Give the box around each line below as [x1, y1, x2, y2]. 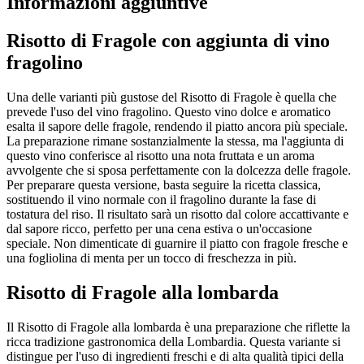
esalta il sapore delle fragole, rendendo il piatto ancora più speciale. [6, 119, 348, 133]
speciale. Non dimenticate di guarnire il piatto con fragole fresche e [6, 236, 348, 250]
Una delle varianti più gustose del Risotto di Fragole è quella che [6, 89, 336, 104]
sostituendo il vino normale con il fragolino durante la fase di [6, 192, 316, 206]
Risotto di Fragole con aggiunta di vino [6, 29, 330, 51]
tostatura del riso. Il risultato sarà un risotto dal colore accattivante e [6, 206, 349, 221]
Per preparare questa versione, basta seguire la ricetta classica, [6, 177, 321, 192]
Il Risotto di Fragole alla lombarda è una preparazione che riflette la [6, 319, 350, 334]
